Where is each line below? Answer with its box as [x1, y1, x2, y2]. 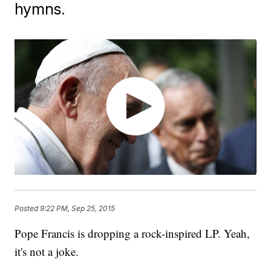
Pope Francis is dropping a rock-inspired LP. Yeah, [15, 226, 250, 241]
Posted [15, 203, 41, 213]
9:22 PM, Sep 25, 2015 [40, 203, 116, 213]
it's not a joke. [15, 244, 79, 260]
